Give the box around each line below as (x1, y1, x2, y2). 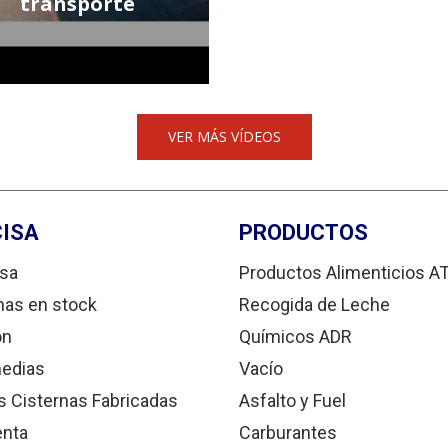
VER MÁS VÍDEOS (167, 127, 281, 146)
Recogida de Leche (239, 294, 390, 315)
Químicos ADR (239, 326, 352, 347)
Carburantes (239, 422, 337, 443)
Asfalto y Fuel (239, 390, 346, 411)
